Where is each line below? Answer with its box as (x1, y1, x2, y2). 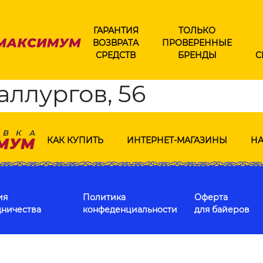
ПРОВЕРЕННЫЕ (162, 37, 232, 48)
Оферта (194, 192, 228, 203)
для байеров (194, 204, 249, 215)
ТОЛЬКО (178, 25, 215, 36)
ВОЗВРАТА (93, 37, 139, 48)
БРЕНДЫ (177, 49, 217, 60)
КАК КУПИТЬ (46, 134, 103, 146)
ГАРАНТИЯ (93, 25, 139, 36)
